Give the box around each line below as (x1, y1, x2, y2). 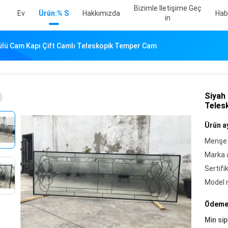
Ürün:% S (39, 9, 69, 17)
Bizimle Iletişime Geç (134, 4, 202, 12)
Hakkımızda (82, 9, 120, 17)
